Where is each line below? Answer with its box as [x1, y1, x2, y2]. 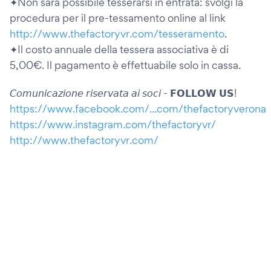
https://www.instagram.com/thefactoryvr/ [10, 118, 216, 131]
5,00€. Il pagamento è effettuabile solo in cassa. [10, 59, 241, 71]
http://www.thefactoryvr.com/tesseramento [10, 27, 224, 40]
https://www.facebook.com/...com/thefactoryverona [10, 102, 266, 115]
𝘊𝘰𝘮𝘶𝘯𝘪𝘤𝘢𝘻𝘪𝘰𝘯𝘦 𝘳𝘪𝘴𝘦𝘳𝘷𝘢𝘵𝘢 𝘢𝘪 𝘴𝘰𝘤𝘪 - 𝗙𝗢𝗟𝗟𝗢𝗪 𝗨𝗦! [10, 87, 237, 99]
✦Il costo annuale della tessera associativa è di [10, 43, 229, 56]
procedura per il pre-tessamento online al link [10, 11, 226, 24]
